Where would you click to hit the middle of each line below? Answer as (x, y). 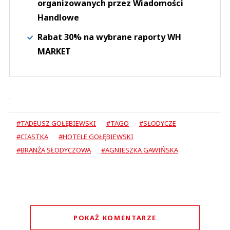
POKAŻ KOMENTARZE (115, 218)
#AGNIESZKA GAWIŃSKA (140, 150)
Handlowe (58, 18)
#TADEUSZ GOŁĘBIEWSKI (56, 123)
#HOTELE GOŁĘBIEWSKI (96, 137)
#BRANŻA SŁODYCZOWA (54, 150)
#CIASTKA (32, 137)
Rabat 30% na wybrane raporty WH (109, 37)
